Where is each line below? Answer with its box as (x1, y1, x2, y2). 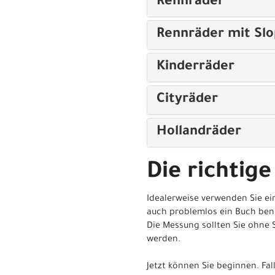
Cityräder (157, 92, 218, 107)
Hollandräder (157, 125, 241, 140)
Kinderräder (157, 60, 234, 75)
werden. (147, 234, 180, 245)
